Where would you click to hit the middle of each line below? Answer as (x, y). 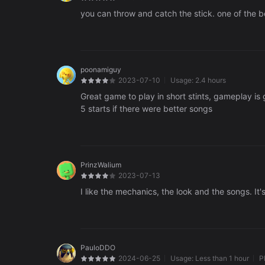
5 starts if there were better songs (146, 109)
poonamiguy (101, 70)
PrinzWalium (101, 165)
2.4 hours (211, 80)
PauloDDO (98, 248)
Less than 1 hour (222, 258)
